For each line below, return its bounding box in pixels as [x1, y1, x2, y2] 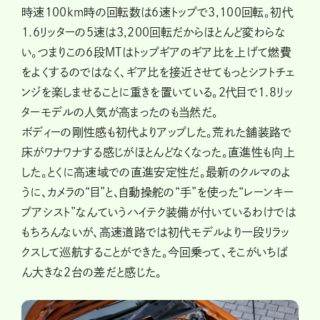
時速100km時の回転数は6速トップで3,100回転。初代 [21, 6, 294, 18]
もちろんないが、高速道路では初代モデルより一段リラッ [21, 226, 290, 238]
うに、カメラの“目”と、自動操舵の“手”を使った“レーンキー [21, 186, 294, 198]
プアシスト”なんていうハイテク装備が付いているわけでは [21, 206, 296, 218]
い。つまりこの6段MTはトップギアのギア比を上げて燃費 [21, 46, 292, 58]
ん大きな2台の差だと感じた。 [21, 266, 162, 278]
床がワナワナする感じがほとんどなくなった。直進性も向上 [21, 146, 296, 158]
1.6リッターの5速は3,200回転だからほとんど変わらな [21, 26, 286, 38]
